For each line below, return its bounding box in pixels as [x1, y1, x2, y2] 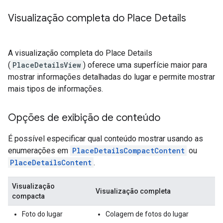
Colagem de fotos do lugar [106, 210, 189, 218]
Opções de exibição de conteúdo [8, 111, 160, 124]
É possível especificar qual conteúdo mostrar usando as [8, 133, 203, 143]
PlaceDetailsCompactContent [72, 145, 185, 155]
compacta [12, 192, 45, 200]
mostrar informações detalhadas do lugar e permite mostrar [8, 72, 215, 82]
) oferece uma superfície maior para [83, 60, 207, 70]
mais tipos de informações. [8, 84, 103, 94]
